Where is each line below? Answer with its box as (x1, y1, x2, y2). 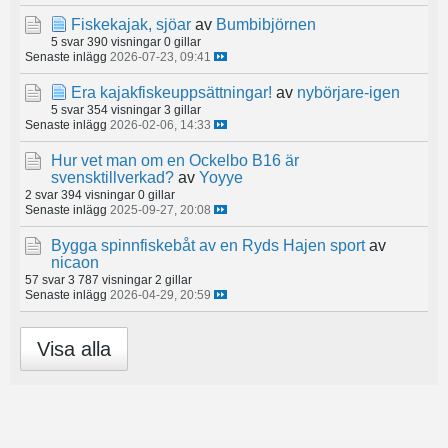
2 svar (25, 187, 58, 201)
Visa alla (37, 337, 111, 360)
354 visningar (87, 102, 161, 116)
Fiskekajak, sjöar (71, 15, 191, 33)
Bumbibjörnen (216, 15, 316, 33)
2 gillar (155, 272, 192, 286)
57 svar (25, 272, 65, 286)
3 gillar (164, 102, 201, 116)
